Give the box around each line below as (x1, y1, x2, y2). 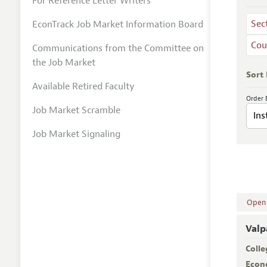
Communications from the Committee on (32, 42, 204, 54)
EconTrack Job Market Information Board (32, 18, 203, 30)
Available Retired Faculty (32, 80, 135, 92)
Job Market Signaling (32, 128, 120, 140)
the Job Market (32, 56, 95, 69)
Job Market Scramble (32, 104, 120, 116)
